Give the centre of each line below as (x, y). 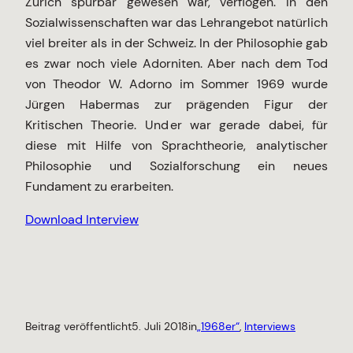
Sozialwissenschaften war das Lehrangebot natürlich (176, 23)
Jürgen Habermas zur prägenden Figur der (176, 105)
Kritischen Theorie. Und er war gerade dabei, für (176, 125)
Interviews (270, 326)
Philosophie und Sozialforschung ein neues (176, 166)
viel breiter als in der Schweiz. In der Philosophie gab (176, 43)
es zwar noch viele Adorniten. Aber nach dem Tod (176, 64)
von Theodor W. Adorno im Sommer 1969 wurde (176, 84)
